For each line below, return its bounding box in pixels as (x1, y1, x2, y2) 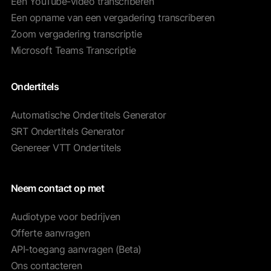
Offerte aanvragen (10, 227, 90, 240)
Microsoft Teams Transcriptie (10, 44, 136, 56)
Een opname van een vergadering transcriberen (10, 11, 215, 24)
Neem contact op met (10, 182, 105, 195)
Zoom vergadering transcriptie (10, 27, 142, 40)
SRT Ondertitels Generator (10, 125, 125, 137)
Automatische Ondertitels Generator (10, 108, 166, 121)
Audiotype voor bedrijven (10, 211, 120, 223)
